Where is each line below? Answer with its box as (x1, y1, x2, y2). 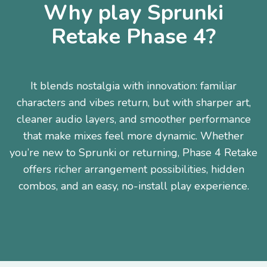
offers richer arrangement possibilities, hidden (23, 162, 244, 176)
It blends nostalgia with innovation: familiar (30, 79, 237, 93)
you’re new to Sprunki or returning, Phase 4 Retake (10, 145, 257, 160)
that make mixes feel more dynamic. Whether (23, 129, 244, 143)
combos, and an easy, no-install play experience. (18, 179, 249, 193)
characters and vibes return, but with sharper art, (16, 95, 251, 110)
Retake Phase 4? (51, 22, 216, 51)
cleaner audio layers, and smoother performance (16, 112, 251, 126)
